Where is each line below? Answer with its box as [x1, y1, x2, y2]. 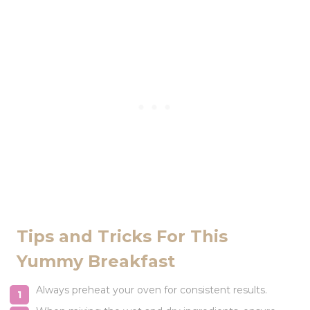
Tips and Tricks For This [17, 226, 228, 246]
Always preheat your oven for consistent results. [36, 283, 267, 296]
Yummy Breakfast [17, 250, 175, 271]
